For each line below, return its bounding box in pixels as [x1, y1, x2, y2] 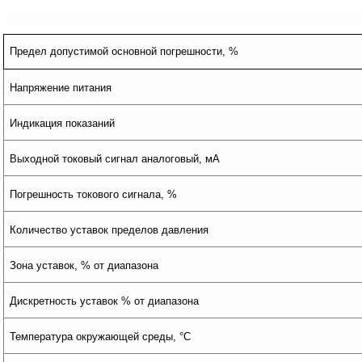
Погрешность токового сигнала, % [10, 188, 178, 200]
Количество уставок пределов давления [10, 224, 209, 236]
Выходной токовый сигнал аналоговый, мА [10, 153, 221, 165]
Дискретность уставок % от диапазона [10, 295, 200, 307]
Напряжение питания [10, 82, 112, 94]
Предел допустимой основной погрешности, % [10, 45, 239, 58]
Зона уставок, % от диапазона [10, 259, 159, 271]
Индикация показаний [10, 117, 116, 129]
